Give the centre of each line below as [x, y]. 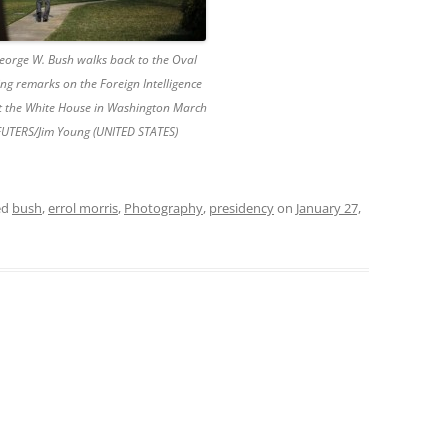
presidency [241, 208]
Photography [163, 208]
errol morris [83, 208]
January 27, [328, 208]
